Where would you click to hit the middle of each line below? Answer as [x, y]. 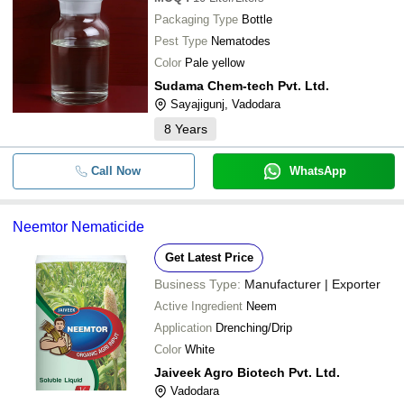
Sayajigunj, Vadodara [225, 104]
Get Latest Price [209, 257]
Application [183, 328]
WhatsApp [317, 171]
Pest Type [181, 41]
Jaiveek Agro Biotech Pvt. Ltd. [247, 372]
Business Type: [197, 284]
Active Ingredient [198, 306]
